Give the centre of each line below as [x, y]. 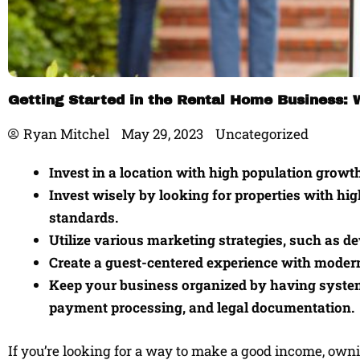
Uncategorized [262, 134]
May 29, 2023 [162, 134]
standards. [84, 217]
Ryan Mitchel [66, 134]
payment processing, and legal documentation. [202, 307]
